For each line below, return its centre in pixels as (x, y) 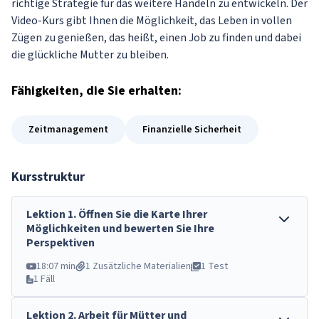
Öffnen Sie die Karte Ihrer (143, 214)
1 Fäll (44, 279)
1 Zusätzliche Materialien (138, 266)
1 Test (214, 266)
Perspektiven (61, 243)
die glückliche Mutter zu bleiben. (90, 55)
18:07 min (56, 266)
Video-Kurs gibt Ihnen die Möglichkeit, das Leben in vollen (152, 21)
